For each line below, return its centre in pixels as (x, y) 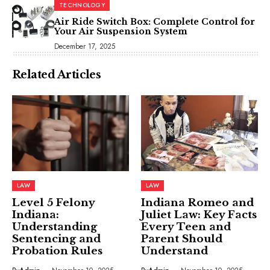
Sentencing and (56, 239)
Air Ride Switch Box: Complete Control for (155, 22)
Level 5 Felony (54, 203)
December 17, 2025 (85, 46)
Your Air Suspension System (121, 31)
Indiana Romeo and (197, 203)
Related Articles (57, 75)
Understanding (55, 227)
